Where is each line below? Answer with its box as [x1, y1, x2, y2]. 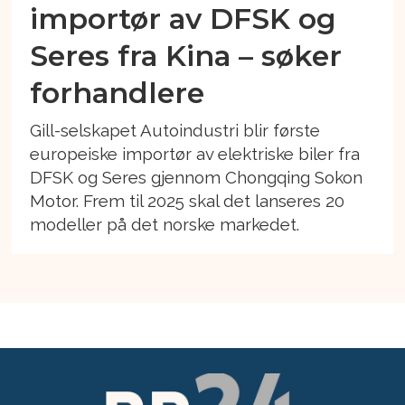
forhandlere [30, 74, 205, 110]
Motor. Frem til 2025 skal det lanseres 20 [30, 191, 345, 212]
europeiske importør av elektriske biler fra [30, 144, 361, 165]
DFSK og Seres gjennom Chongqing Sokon [30, 167, 363, 188]
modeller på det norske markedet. [30, 214, 300, 235]
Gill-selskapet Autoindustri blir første [30, 120, 321, 141]
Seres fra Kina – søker [30, 37, 343, 73]
